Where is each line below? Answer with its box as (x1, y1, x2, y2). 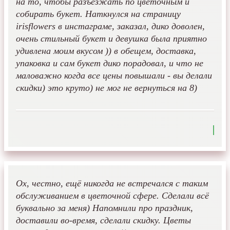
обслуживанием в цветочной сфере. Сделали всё (16, 190, 209, 201)
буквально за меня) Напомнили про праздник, (16, 203, 193, 214)
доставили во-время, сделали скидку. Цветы (16, 215, 191, 226)
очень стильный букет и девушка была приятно (16, 33, 207, 44)
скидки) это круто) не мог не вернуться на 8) (16, 83, 197, 93)
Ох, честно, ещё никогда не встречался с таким (16, 178, 208, 189)
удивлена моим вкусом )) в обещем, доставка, (16, 46, 196, 56)
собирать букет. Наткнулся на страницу (16, 9, 181, 20)
